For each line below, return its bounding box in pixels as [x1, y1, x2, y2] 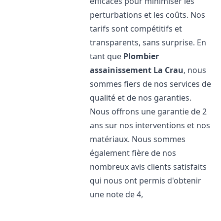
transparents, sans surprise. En [90, 37, 207, 48]
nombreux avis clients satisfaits [90, 161, 207, 172]
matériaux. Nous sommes [90, 134, 186, 145]
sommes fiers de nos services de [90, 78, 212, 89]
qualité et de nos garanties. [90, 92, 192, 103]
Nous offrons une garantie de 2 [90, 106, 207, 117]
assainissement [90, 65, 152, 75]
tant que [90, 51, 124, 62]
